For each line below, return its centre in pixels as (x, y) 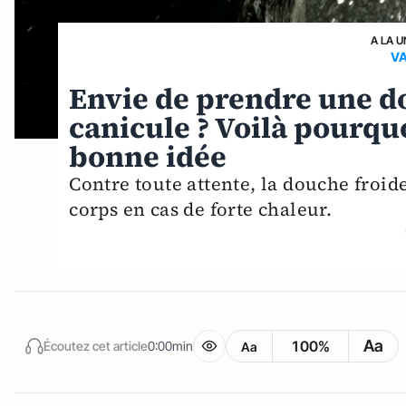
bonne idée (148, 157)
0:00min (170, 345)
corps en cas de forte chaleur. (201, 209)
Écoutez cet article (96, 345)
